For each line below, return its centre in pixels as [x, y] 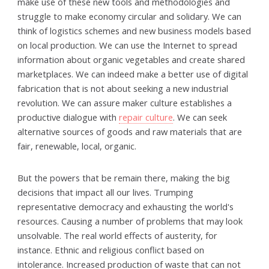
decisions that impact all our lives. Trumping [106, 192]
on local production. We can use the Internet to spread [128, 45]
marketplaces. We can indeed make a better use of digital [133, 74]
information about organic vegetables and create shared [131, 59]
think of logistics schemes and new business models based [134, 30]
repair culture [146, 117]
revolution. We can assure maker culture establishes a [125, 102]
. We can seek [200, 117]
